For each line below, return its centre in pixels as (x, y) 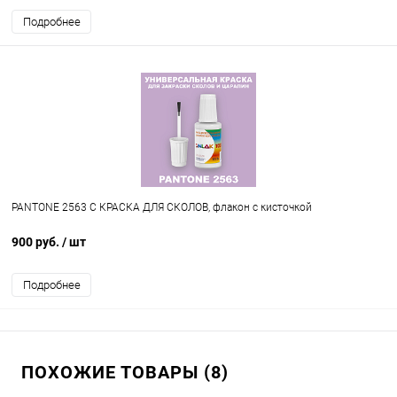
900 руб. (37, 242)
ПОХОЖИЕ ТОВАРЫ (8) (125, 373)
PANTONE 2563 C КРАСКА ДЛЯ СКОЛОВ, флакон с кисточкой (162, 208)
